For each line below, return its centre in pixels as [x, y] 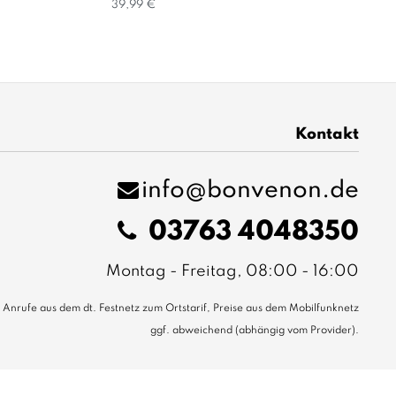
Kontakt [327, 134]
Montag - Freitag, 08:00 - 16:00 [233, 271]
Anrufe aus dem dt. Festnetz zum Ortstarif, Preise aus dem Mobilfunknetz [181, 308]
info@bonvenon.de [251, 190]
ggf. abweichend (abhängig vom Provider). [255, 330]
